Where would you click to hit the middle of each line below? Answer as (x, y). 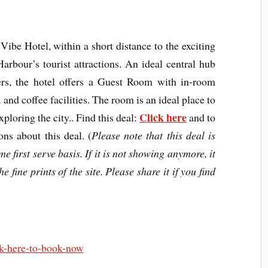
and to (201, 118)
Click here (163, 118)
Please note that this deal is (154, 135)
